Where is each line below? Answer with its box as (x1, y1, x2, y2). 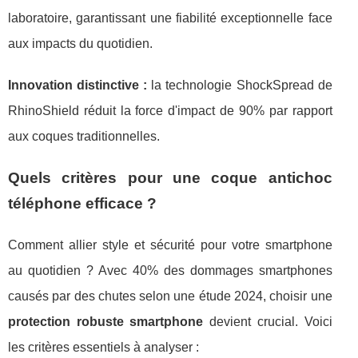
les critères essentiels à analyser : (8, 340, 199, 354)
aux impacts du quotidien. (8, 36, 153, 50)
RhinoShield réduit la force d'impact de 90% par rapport (8, 103, 332, 117)
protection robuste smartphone (8, 314, 204, 328)
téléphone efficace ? (8, 194, 157, 212)
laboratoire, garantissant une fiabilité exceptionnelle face (8, 10, 332, 25)
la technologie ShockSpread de (147, 78, 332, 92)
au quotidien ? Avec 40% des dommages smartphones (8, 263, 332, 277)
